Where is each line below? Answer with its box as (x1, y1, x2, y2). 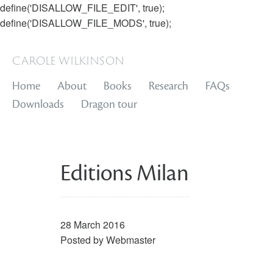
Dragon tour (81, 97, 137, 112)
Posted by (60, 233, 106, 247)
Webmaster (105, 233, 155, 247)
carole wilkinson (12, 51, 124, 69)
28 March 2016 (60, 218, 125, 232)
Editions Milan (60, 158, 189, 188)
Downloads (12, 97, 64, 112)
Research (149, 79, 188, 93)
